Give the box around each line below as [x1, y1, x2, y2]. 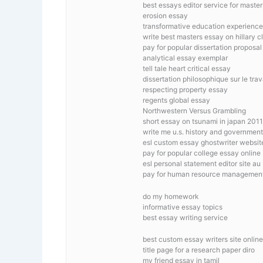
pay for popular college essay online [143, 149, 261, 158]
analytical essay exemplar [143, 53, 228, 63]
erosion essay [143, 11, 188, 21]
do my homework [143, 191, 199, 201]
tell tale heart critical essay [143, 64, 231, 73]
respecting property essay [143, 85, 228, 95]
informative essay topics [143, 202, 222, 211]
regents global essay [143, 96, 210, 105]
